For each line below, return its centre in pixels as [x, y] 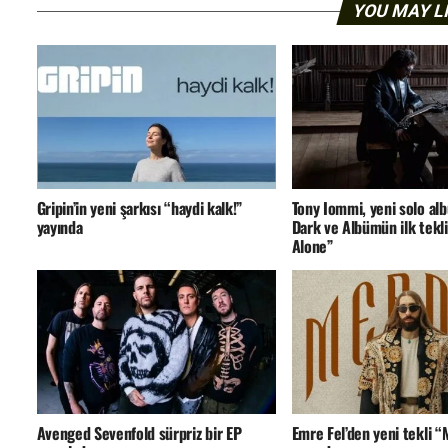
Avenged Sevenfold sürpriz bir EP [139, 433]
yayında [59, 227]
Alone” [312, 246]
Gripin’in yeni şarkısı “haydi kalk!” [139, 208]
